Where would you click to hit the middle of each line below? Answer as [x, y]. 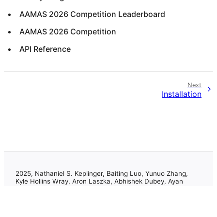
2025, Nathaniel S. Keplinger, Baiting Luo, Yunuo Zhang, [102, 174]
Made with [33, 203]
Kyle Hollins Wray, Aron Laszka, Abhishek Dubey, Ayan [99, 181]
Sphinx [60, 203]
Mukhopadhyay [39, 189]
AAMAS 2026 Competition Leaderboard [92, 14]
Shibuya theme [110, 203]
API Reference [45, 49]
